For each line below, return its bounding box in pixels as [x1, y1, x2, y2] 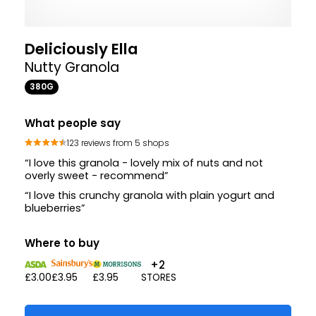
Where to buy [25, 236, 99, 251]
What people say [25, 116, 121, 131]
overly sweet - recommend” [25, 169, 169, 183]
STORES [141, 271, 177, 285]
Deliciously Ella [25, 38, 138, 61]
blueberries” [25, 201, 85, 216]
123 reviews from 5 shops [67, 137, 169, 149]
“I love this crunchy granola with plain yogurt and [25, 188, 274, 203]
